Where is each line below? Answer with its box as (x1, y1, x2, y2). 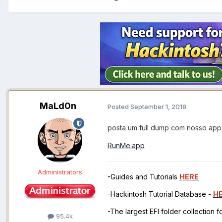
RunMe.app (108, 141, 145, 150)
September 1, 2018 (130, 102, 186, 111)
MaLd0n (40, 101, 76, 111)
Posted (108, 102, 130, 111)
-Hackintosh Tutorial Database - (108, 190, 213, 199)
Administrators (38, 168, 82, 176)
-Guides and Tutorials (108, 172, 179, 181)
